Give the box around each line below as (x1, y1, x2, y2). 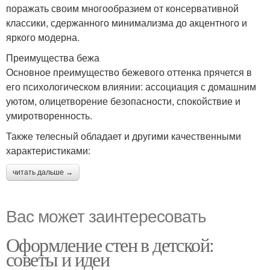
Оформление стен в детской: (6, 231, 214, 258)
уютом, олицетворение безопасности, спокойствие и (6, 94, 240, 108)
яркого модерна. (6, 30, 80, 45)
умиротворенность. (6, 108, 92, 123)
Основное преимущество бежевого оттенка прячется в (6, 65, 252, 80)
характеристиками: (6, 143, 90, 158)
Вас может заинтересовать (6, 203, 206, 228)
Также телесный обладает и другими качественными (6, 129, 241, 143)
